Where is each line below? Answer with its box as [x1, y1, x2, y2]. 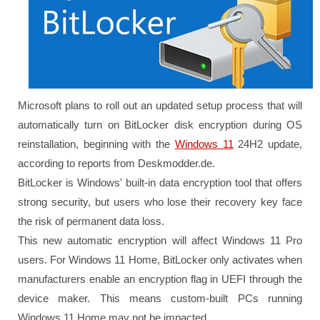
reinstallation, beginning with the [18, 138, 175, 151]
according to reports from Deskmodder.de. [18, 157, 215, 170]
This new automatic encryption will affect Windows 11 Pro [18, 234, 302, 247]
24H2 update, [233, 138, 303, 151]
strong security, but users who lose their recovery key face [18, 196, 302, 209]
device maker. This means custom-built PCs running [18, 292, 302, 305]
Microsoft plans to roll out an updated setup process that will [18, 99, 302, 112]
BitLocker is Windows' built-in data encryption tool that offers [18, 176, 302, 189]
